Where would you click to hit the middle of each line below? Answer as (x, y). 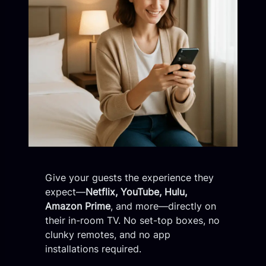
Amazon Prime (78, 206)
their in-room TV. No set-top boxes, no (133, 220)
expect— (66, 191)
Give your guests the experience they (130, 177)
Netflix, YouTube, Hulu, (137, 191)
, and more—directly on (164, 206)
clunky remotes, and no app (108, 234)
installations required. (94, 248)
